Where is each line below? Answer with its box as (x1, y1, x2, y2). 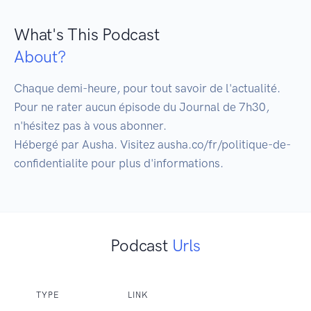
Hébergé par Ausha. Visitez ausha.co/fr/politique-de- (14, 137, 291, 152)
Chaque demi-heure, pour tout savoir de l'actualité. (14, 81, 280, 96)
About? (14, 47, 66, 67)
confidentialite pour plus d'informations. (14, 156, 224, 171)
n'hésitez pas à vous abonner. (14, 119, 167, 133)
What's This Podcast (14, 24, 160, 45)
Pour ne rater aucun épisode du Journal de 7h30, (14, 100, 269, 115)
